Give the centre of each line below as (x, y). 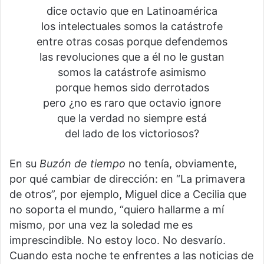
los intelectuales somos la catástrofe (132, 26)
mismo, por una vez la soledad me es (101, 225)
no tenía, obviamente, (181, 163)
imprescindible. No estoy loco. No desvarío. (118, 240)
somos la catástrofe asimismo (132, 72)
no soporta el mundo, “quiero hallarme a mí (117, 209)
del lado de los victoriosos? (132, 133)
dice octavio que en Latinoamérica (132, 11)
